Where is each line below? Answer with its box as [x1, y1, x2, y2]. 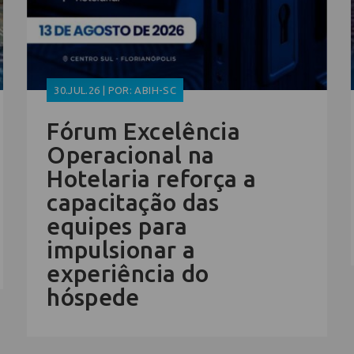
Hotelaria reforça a [47, 164, 257, 192]
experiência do [47, 259, 209, 287]
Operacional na [47, 141, 215, 168]
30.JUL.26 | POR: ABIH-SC [54, 84, 176, 96]
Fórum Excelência [47, 117, 241, 145]
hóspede [47, 283, 140, 311]
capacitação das [47, 188, 220, 216]
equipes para [47, 212, 188, 239]
